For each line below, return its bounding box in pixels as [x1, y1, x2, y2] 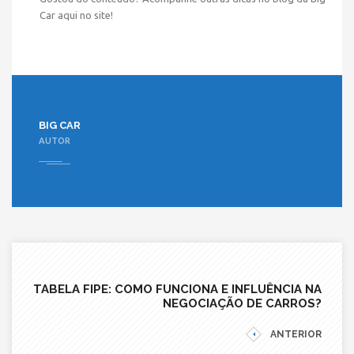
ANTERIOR [270, 329, 322, 340]
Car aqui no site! [40, 9, 113, 21]
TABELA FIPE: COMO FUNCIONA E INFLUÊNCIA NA [33, 282, 322, 296]
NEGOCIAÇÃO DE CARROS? [163, 296, 322, 311]
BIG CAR [39, 119, 81, 131]
